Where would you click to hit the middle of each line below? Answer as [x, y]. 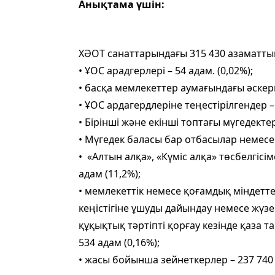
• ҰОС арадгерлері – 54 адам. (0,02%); [166, 71]
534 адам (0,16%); [119, 243]
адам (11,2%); [110, 174]
